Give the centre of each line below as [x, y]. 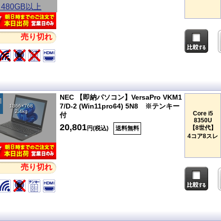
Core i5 [203, 114]
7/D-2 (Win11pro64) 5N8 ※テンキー [120, 106]
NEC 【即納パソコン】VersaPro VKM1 [121, 97]
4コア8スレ [203, 136]
